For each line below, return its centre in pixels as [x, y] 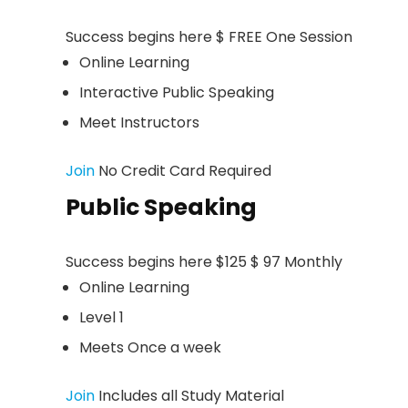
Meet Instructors [139, 122]
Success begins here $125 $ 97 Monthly [204, 262]
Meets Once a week [150, 347]
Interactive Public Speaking [177, 92]
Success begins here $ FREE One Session [209, 37]
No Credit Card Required [185, 171]
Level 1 [102, 317]
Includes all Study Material [191, 396]
